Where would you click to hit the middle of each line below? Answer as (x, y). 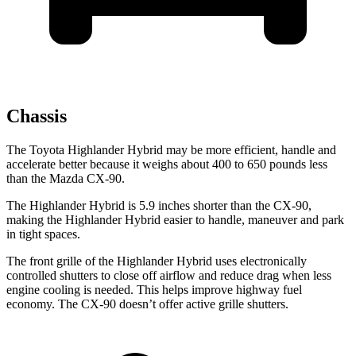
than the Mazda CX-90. (66, 179)
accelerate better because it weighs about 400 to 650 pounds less (167, 164)
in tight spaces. (43, 234)
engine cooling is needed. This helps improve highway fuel (154, 290)
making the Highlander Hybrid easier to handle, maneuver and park (175, 220)
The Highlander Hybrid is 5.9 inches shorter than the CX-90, (159, 206)
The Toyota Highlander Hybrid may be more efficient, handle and (171, 150)
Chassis (37, 116)
